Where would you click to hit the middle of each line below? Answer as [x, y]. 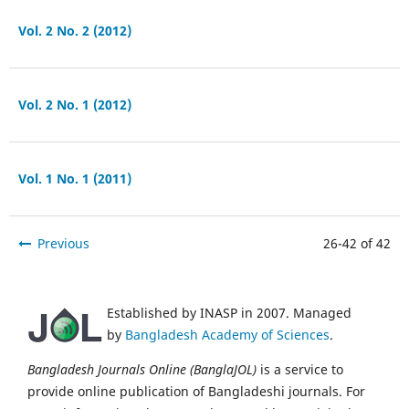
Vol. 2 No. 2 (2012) [74, 30]
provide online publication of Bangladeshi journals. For [196, 391]
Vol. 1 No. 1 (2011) [74, 178]
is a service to [300, 369]
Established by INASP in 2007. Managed [229, 312]
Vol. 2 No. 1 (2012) [74, 104]
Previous [63, 243]
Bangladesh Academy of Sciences [227, 334]
